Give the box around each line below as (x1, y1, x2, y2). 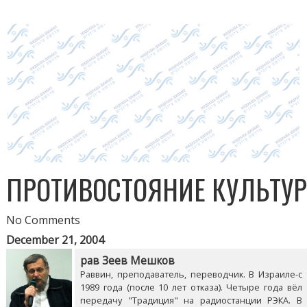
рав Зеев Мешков (80, 254, 175, 269)
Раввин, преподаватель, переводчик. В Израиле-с (80, 268, 302, 281)
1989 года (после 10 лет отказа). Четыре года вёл (80, 281, 302, 294)
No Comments (6, 212, 81, 228)
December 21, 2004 (6, 232, 105, 248)
